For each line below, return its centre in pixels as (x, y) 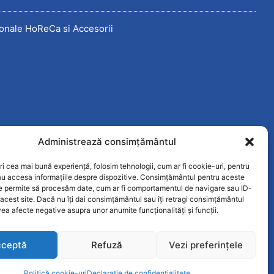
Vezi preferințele (206, 245)
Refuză (107, 245)
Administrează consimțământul (107, 142)
